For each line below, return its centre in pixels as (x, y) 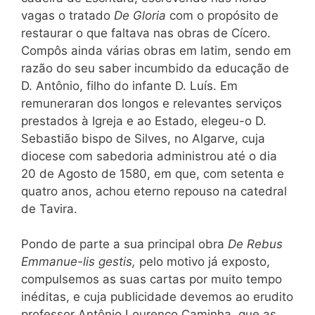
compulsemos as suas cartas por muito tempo (152, 279)
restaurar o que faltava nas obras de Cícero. (146, 33)
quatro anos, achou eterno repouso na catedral (154, 191)
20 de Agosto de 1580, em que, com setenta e (153, 173)
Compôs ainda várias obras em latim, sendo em (156, 50)
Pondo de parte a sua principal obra (124, 244)
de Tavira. (49, 208)
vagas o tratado (67, 15)
